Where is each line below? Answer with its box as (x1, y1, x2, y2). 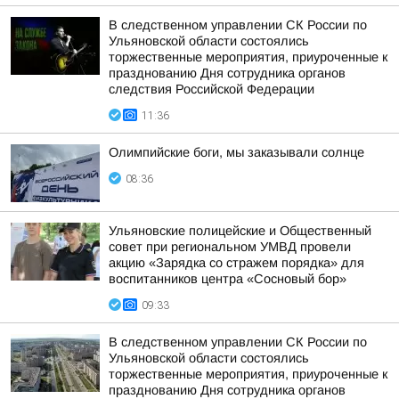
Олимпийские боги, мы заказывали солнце (109, 145, 364, 159)
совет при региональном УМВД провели (109, 240, 351, 254)
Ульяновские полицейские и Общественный (109, 224, 371, 238)
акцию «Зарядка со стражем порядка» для (109, 256, 364, 270)
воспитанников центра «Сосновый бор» (109, 272, 346, 286)
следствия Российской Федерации (109, 82, 314, 96)
